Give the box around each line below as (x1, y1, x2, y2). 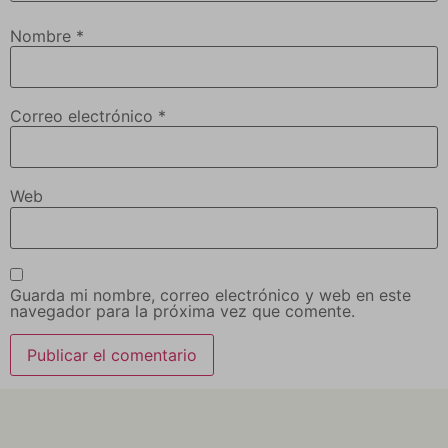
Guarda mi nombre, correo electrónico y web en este (10, 285, 411, 306)
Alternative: (10, 393, 96, 414)
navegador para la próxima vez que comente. (10, 301, 355, 322)
